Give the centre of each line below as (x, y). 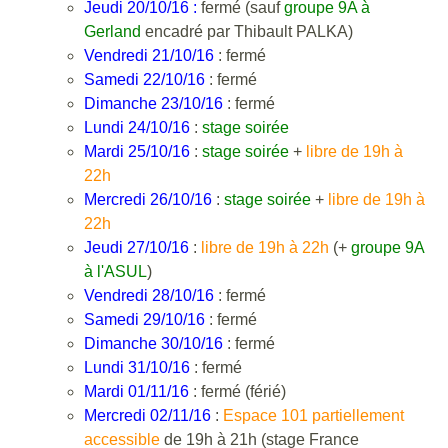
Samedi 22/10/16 (146, 79)
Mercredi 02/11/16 (147, 415)
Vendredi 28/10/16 (149, 295)
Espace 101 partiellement (313, 415)
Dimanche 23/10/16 (153, 103)
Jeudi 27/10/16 (136, 247)
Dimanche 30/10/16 (153, 343)
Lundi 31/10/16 (137, 367)
